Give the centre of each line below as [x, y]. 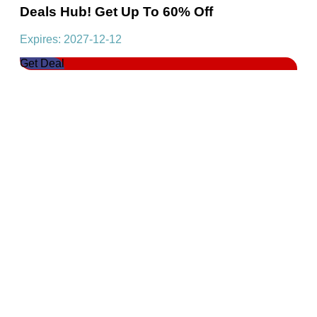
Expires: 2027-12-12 [71, 40]
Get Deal [42, 64]
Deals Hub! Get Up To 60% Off [116, 12]
